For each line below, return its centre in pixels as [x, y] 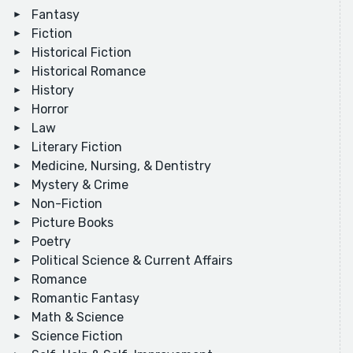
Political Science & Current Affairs [132, 261]
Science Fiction [77, 336]
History [53, 91]
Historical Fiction [82, 53]
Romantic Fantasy [85, 299]
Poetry [51, 242]
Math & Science [78, 318]
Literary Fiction [77, 147]
